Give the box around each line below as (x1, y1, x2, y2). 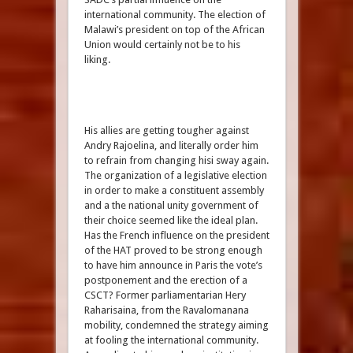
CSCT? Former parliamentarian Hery (84, 289, 246, 301)
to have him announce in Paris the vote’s (84, 259, 262, 271)
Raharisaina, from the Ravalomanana (84, 304, 249, 316)
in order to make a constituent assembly (84, 184, 264, 196)
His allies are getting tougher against (84, 124, 249, 136)
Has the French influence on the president (84, 229, 269, 241)
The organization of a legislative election (84, 169, 267, 181)
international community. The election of (84, 9, 266, 20)
